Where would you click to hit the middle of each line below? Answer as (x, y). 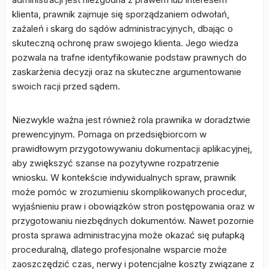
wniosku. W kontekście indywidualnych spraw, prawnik (124, 178)
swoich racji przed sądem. (66, 86)
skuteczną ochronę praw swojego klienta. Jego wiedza (125, 43)
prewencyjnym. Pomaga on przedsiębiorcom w (109, 134)
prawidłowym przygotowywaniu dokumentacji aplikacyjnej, (132, 149)
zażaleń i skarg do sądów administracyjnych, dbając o (122, 29)
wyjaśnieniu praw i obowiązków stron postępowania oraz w (133, 207)
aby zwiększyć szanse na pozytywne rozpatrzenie (116, 163)
